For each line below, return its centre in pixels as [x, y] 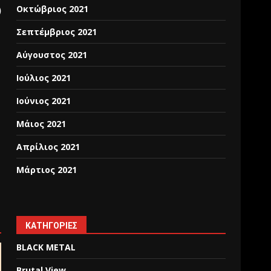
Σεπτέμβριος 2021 [57, 32]
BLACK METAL [46, 247]
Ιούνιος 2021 [44, 101]
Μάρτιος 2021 [47, 170]
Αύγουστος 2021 [52, 55]
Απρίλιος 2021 [48, 147]
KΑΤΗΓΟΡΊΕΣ [52, 226]
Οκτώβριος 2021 [53, 9]
